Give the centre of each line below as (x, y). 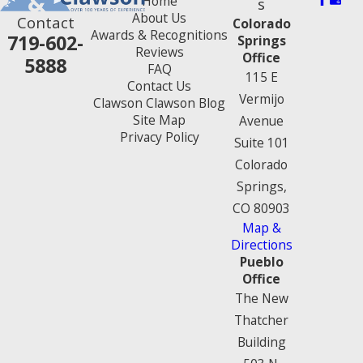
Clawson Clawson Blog (159, 103)
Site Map (159, 120)
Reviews (159, 52)
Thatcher (261, 320)
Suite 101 (261, 143)
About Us (159, 18)
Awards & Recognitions (159, 35)
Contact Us (159, 86)
